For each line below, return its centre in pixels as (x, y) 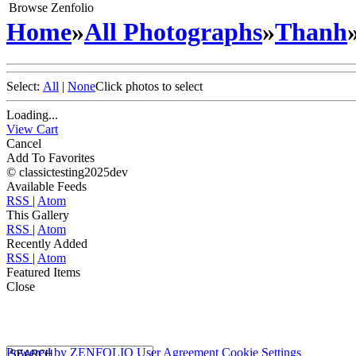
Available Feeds (46, 187)
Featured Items (43, 273)
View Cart (32, 130)
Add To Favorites (50, 158)
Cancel (24, 144)
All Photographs (173, 31)
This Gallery (38, 215)
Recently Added (47, 244)
